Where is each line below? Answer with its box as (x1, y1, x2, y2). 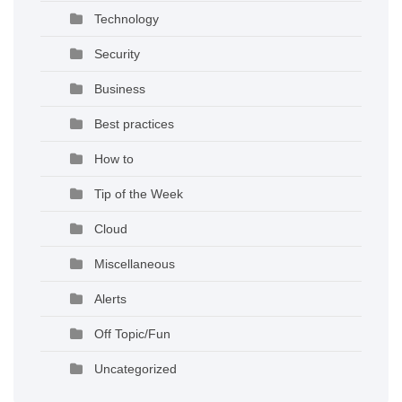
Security (94, 46, 140, 61)
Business (94, 81, 145, 96)
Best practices (94, 116, 174, 131)
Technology (94, 11, 159, 26)
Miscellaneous (94, 256, 175, 271)
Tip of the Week (94, 186, 183, 201)
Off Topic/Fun (94, 326, 170, 341)
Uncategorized (94, 361, 177, 376)
